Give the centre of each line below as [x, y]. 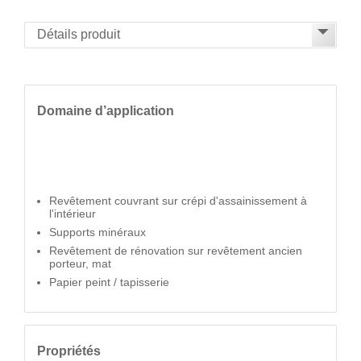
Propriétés [69, 351]
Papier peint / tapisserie [109, 282]
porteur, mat [80, 263]
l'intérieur [73, 214]
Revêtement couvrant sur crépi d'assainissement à [178, 201]
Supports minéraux [98, 232]
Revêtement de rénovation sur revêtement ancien [176, 251]
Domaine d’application [106, 110]
